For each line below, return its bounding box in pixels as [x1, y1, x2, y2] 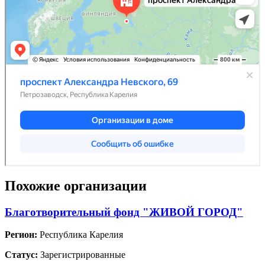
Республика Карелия [37, 230, 123, 240]
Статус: [5, 250, 38, 260]
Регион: [5, 230, 37, 240]
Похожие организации [5, 177, 147, 193]
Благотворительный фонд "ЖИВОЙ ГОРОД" [5, 205, 243, 218]
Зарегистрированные [38, 250, 125, 260]
